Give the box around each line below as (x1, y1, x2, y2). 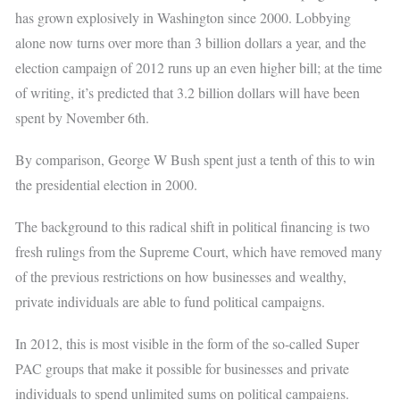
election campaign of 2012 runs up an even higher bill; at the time (15, 57, 383, 77)
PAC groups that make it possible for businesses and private (15, 359, 350, 379)
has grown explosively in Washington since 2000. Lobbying (15, 7, 352, 27)
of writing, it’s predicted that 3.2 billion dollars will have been (15, 82, 361, 102)
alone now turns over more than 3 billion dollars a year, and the (15, 32, 367, 52)
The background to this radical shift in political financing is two (15, 217, 371, 237)
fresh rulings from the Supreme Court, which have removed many (15, 242, 383, 262)
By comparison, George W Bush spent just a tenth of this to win (15, 149, 376, 169)
